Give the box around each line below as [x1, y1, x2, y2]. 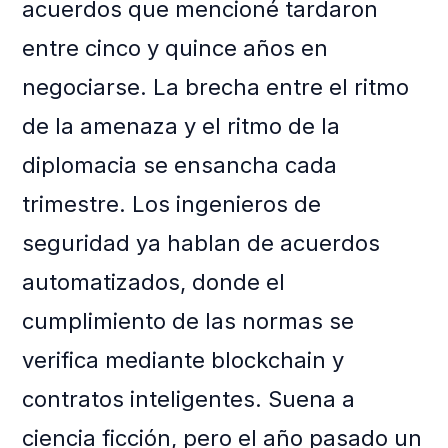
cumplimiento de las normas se [22, 308, 355, 335]
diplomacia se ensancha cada [22, 152, 338, 179]
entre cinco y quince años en [22, 35, 329, 62]
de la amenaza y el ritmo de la [22, 113, 341, 140]
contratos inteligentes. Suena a [22, 386, 356, 413]
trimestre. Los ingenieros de [22, 191, 322, 218]
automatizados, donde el [22, 269, 286, 296]
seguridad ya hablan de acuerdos [22, 230, 381, 257]
